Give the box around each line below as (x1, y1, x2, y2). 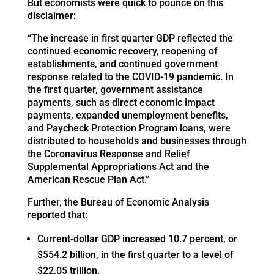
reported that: (27, 209, 87, 221)
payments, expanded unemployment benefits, (27, 109, 228, 122)
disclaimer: (27, 10, 76, 22)
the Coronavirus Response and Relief (27, 148, 190, 160)
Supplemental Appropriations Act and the (27, 161, 209, 173)
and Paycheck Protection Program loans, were (27, 122, 231, 135)
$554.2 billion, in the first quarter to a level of (37, 249, 234, 261)
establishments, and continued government (27, 58, 218, 70)
